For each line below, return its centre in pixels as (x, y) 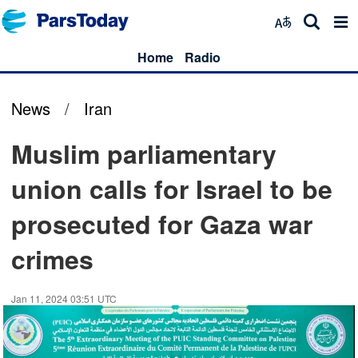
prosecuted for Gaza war (162, 224)
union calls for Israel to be (172, 189)
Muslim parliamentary (144, 153)
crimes (52, 259)
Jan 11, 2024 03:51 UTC (64, 298)
